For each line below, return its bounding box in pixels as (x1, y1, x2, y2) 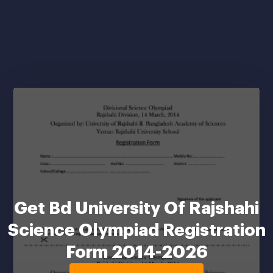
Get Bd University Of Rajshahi (14, 199, 259, 217)
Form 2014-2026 (65, 243, 208, 261)
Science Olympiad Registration (7, 221, 266, 239)
